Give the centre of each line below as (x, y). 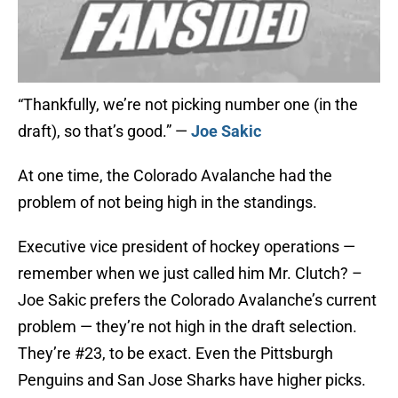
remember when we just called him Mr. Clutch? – (190, 274)
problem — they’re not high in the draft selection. (187, 327)
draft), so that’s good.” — (104, 131)
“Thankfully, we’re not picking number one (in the (188, 105)
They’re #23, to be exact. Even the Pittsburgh (175, 354)
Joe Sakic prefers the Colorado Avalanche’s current (197, 300)
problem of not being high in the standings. (167, 203)
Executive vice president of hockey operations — (187, 247)
